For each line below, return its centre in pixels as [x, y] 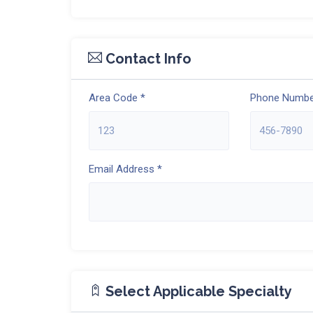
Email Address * [125, 169]
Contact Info [147, 59]
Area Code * [117, 98]
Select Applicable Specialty [197, 291]
